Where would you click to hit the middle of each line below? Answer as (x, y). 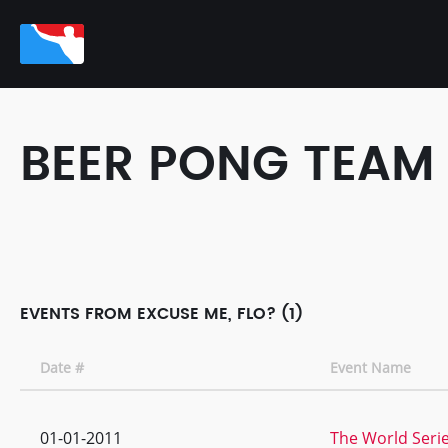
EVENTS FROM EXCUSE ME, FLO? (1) (161, 314)
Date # (62, 367)
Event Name (370, 367)
